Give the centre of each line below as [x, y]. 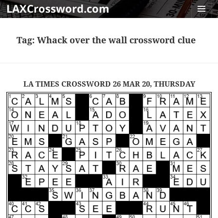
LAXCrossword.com [58, 8]
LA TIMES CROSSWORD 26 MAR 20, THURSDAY [109, 84]
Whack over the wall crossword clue [117, 40]
